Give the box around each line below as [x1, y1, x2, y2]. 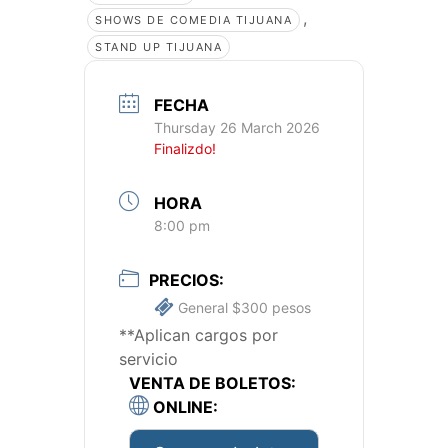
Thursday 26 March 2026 [154, 119, 320, 137]
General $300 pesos [174, 299, 311, 317]
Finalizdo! [154, 140, 216, 158]
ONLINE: [149, 397, 218, 418]
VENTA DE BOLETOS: [129, 373, 296, 394]
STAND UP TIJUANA [95, 40, 222, 55]
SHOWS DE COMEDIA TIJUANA [95, 13, 292, 28]
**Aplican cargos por [119, 325, 278, 346]
